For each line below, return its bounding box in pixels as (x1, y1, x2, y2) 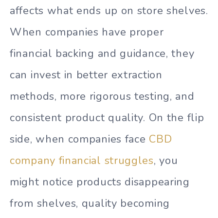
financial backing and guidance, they (10, 46, 195, 61)
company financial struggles (10, 153, 154, 168)
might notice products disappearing (10, 175, 190, 190)
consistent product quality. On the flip (10, 110, 204, 126)
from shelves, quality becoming (10, 196, 170, 211)
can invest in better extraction (10, 68, 163, 83)
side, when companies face (10, 132, 149, 147)
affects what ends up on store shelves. (10, 3, 208, 18)
